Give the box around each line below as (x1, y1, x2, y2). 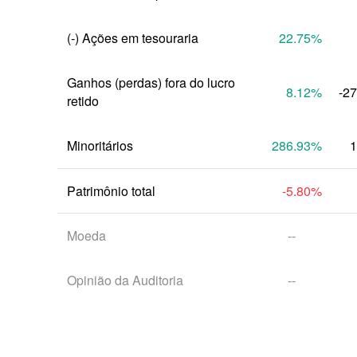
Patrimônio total (67, 182, 155, 200)
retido (67, 92, 99, 110)
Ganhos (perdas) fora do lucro (67, 73, 235, 92)
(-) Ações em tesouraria (67, 29, 198, 47)
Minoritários (67, 136, 133, 155)
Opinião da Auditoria (67, 271, 183, 289)
